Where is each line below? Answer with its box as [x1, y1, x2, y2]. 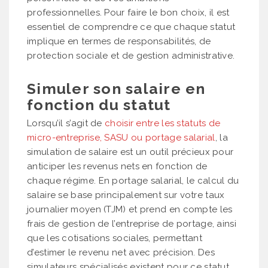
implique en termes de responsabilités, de [27, 35, 211, 47]
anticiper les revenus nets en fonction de [27, 160, 208, 172]
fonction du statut [27, 95, 171, 114]
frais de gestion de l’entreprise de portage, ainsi [27, 218, 236, 229]
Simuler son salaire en [27, 79, 206, 98]
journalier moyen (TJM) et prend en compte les [27, 203, 233, 215]
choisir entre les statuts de [105, 117, 221, 129]
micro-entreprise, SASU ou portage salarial [27, 132, 215, 143]
